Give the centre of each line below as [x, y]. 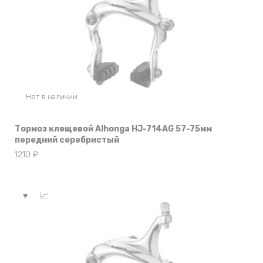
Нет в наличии [51, 96]
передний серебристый [67, 140]
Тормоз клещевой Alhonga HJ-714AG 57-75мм [113, 129]
